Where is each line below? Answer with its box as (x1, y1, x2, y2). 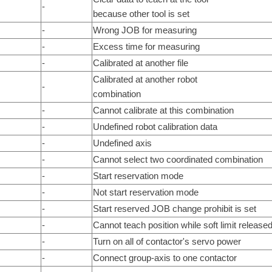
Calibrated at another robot (92, 73, 197, 84)
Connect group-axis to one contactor (92, 252, 237, 263)
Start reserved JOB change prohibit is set (92, 203, 256, 214)
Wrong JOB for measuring (92, 24, 197, 35)
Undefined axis (92, 137, 152, 148)
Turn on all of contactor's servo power (92, 236, 241, 246)
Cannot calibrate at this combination (92, 104, 234, 115)
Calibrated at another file (92, 57, 188, 68)
